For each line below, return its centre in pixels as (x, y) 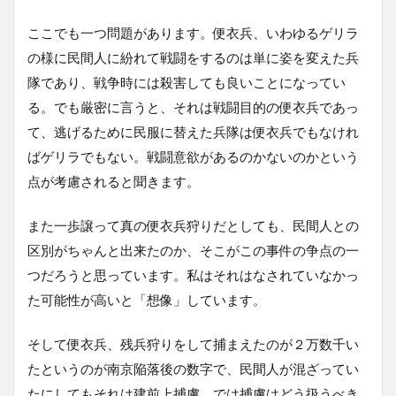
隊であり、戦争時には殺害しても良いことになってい (187, 82)
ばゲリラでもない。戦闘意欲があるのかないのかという (193, 156)
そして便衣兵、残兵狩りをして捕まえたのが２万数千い (193, 343)
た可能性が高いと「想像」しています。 (147, 299)
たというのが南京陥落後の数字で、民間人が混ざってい (193, 368)
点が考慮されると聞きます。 (114, 181)
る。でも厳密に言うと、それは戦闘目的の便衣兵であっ (193, 107)
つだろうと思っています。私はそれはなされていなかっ (193, 274)
